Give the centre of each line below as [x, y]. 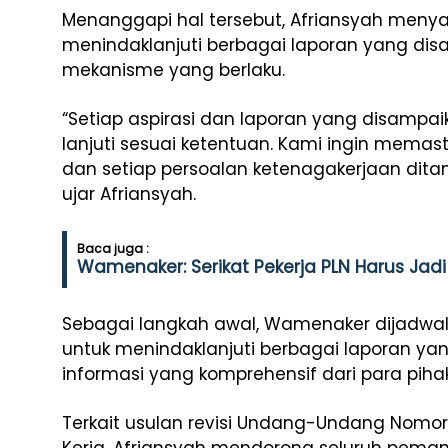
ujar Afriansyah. [129, 194]
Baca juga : [113, 248]
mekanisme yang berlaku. [173, 70]
